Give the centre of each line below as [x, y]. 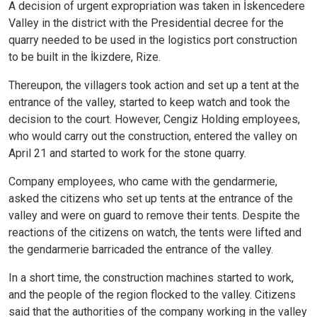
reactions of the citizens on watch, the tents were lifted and [155, 233]
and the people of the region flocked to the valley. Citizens [152, 295]
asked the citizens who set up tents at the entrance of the [151, 199]
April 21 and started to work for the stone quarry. [127, 154]
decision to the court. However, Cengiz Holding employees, [154, 120]
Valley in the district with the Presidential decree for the [146, 23]
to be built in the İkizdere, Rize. [85, 57]
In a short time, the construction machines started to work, [151, 278]
